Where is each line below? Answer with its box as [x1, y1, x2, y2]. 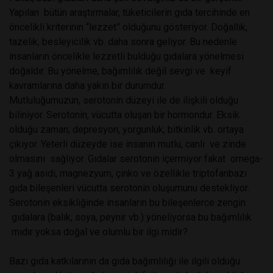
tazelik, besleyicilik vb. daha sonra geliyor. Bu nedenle [9, 35, 237, 48]
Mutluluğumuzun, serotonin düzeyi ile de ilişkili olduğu [9, 94, 238, 106]
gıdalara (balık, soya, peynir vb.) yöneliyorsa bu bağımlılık [9, 211, 252, 223]
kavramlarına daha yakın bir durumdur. [9, 79, 166, 91]
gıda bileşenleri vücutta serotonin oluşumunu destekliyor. [9, 182, 249, 194]
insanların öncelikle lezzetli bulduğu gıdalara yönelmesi [9, 50, 244, 62]
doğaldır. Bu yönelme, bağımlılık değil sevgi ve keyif [9, 65, 232, 77]
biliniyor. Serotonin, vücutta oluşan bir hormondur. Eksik [9, 108, 239, 121]
